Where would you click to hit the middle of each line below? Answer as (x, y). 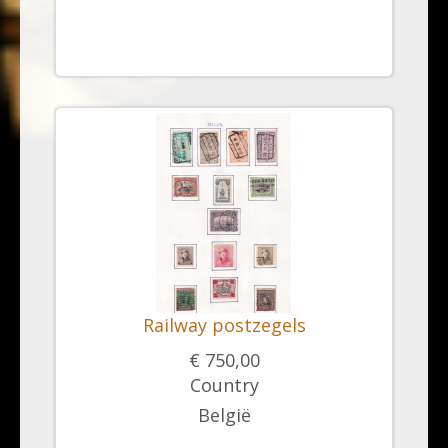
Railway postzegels (224, 325)
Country (224, 385)
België (224, 415)
